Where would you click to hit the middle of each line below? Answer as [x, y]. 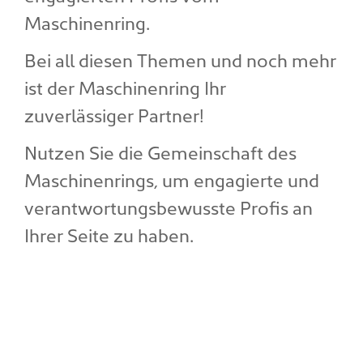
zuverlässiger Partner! [114, 114]
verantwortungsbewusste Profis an [169, 206]
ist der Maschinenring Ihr [125, 86]
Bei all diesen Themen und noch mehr [180, 59]
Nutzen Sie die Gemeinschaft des [160, 151]
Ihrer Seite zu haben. [109, 234]
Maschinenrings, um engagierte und [172, 179]
